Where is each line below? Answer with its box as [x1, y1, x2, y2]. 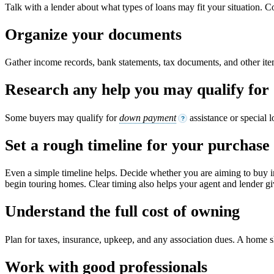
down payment [119, 112, 176, 123]
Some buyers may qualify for [5, 112, 119, 123]
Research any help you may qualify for [5, 81, 269, 99]
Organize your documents [5, 25, 182, 43]
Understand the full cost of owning [5, 202, 240, 221]
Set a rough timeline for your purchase [5, 136, 270, 154]
